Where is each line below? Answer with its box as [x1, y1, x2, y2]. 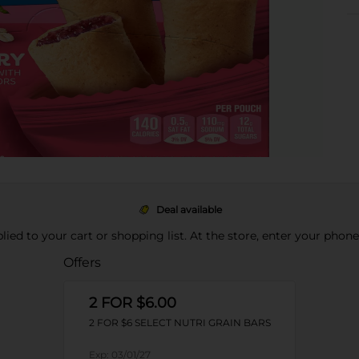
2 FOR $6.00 [88, 294, 176, 312]
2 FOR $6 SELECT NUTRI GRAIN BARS [88, 317, 271, 329]
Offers [63, 255, 101, 270]
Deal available [156, 204, 222, 216]
